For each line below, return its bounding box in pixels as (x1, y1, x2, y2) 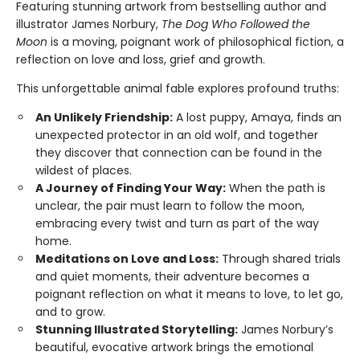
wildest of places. (35, 162, 132, 178)
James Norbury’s (238, 321, 333, 337)
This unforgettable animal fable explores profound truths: (16, 80, 339, 96)
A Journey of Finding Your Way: (35, 179, 226, 196)
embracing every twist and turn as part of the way (35, 215, 319, 231)
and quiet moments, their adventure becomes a (35, 268, 309, 284)
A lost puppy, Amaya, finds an (173, 108, 342, 125)
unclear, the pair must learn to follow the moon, (35, 197, 305, 214)
